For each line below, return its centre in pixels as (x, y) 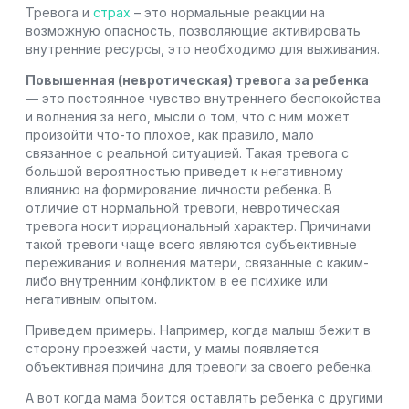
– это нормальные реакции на (228, 12)
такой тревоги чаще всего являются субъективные (191, 244)
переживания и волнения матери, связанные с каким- (197, 262)
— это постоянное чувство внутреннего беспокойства (203, 98)
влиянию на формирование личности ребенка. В (179, 189)
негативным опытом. (91, 299)
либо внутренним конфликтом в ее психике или (177, 280)
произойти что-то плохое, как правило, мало (170, 134)
